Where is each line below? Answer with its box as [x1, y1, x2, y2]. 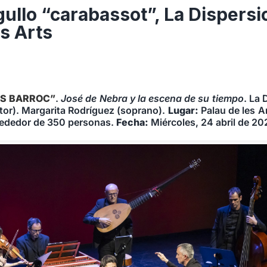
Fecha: [116, 116, 149, 129]
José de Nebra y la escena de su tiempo [61, 92, 244, 105]
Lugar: [167, 104, 198, 117]
